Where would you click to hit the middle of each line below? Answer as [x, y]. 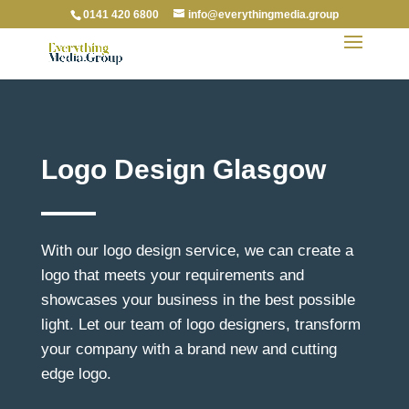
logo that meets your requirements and [172, 275]
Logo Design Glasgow [183, 169]
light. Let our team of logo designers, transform [200, 325]
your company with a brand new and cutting [189, 349]
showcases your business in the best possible [198, 300]
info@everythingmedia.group [263, 15]
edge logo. [76, 374]
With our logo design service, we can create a [197, 251]
